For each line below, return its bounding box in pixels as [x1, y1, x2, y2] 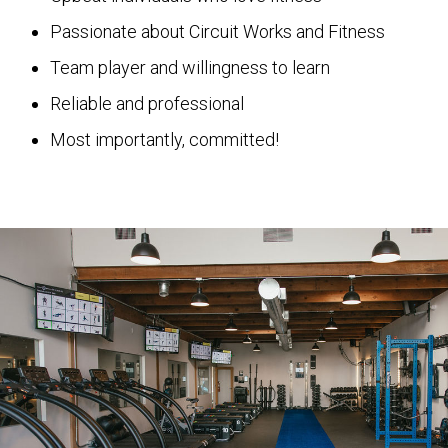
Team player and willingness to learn [50, 56, 330, 78]
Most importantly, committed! [50, 128, 279, 150]
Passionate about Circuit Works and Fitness [50, 20, 385, 42]
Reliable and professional [50, 92, 244, 114]
